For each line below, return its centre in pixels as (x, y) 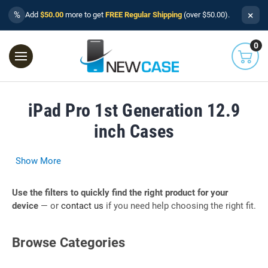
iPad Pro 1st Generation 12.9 (134, 110)
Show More (38, 161)
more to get (84, 15)
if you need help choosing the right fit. (180, 205)
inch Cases (134, 131)
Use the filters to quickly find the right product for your (120, 192)
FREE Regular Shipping (144, 15)
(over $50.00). (206, 15)
